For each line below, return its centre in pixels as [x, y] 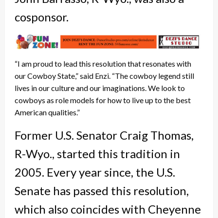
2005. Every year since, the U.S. [95, 172]
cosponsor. [42, 17]
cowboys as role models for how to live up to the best [103, 100]
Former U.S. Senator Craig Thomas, [104, 135]
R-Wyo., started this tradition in [97, 154]
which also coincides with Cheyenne [108, 209]
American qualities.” [47, 112]
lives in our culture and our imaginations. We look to [100, 88]
